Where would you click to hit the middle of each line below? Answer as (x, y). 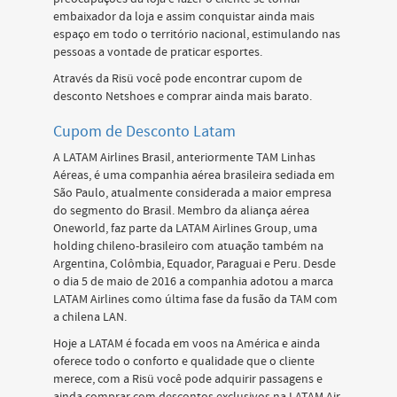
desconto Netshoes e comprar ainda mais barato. (183, 97)
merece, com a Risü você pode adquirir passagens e (188, 379)
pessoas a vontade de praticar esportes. (158, 52)
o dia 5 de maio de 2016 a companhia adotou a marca (193, 282)
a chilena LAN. (90, 317)
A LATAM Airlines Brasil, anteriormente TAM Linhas (184, 158)
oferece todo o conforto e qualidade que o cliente (184, 362)
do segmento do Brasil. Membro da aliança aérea (181, 211)
